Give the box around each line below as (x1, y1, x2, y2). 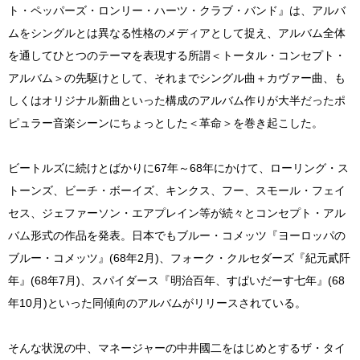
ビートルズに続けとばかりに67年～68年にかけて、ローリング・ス (8, 161, 349, 174)
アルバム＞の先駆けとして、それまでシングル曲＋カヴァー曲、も (8, 71, 346, 84)
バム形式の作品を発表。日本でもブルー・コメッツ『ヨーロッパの (8, 228, 346, 242)
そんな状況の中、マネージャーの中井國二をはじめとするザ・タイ (8, 341, 346, 354)
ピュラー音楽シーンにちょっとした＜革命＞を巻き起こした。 (8, 116, 323, 129)
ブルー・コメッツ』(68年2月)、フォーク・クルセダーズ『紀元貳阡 (8, 251, 350, 264)
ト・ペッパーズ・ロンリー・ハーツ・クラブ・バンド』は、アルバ (8, 3, 346, 17)
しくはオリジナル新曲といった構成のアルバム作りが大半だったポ (8, 93, 346, 107)
